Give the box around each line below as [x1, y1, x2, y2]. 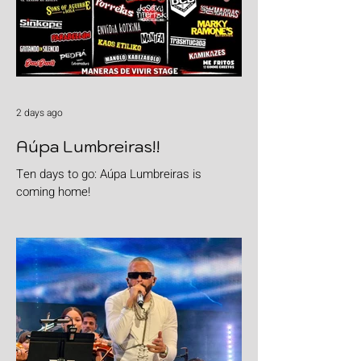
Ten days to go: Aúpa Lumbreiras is [16, 164, 201, 183]
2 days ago [16, 105, 63, 120]
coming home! [16, 182, 90, 201]
